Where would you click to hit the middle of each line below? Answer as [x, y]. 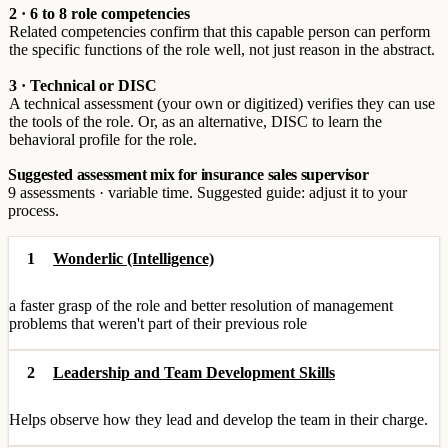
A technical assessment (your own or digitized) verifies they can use [222, 103]
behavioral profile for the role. [103, 139]
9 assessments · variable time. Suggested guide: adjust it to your [207, 192]
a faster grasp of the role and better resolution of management [201, 305]
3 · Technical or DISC [83, 85]
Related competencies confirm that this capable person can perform [219, 31]
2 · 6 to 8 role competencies [99, 13]
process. [33, 210]
